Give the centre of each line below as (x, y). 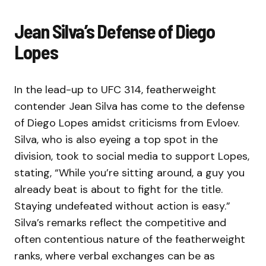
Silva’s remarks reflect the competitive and (120, 223)
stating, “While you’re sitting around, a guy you (129, 173)
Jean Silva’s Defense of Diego (115, 31)
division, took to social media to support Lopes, (132, 156)
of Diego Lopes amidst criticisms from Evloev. (127, 123)
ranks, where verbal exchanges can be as (115, 256)
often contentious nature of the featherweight (130, 240)
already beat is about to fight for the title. (118, 190)
